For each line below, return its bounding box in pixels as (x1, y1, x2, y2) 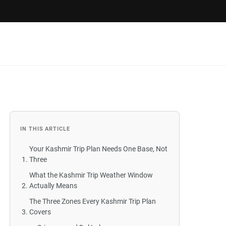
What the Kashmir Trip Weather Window (29, 171, 153, 179)
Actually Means (29, 182, 78, 190)
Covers (29, 208, 51, 216)
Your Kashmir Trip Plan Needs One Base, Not (29, 145, 168, 153)
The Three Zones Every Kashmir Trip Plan (29, 197, 156, 205)
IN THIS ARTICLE (20, 126, 70, 132)
